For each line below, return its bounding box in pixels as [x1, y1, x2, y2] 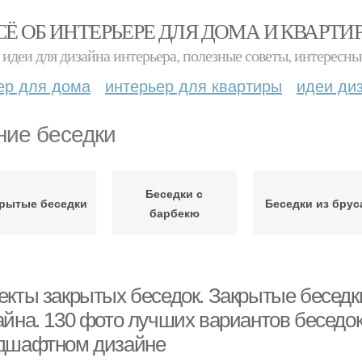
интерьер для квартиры [105, 74, 282, 97]
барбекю [149, 204, 200, 221]
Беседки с [145, 185, 204, 201]
